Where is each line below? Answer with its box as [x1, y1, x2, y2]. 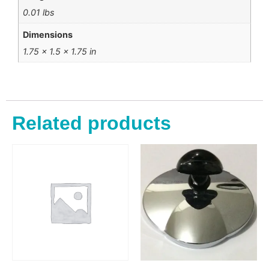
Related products [12, 112, 171, 134]
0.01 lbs [23, 7, 55, 18]
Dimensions [23, 29, 73, 40]
